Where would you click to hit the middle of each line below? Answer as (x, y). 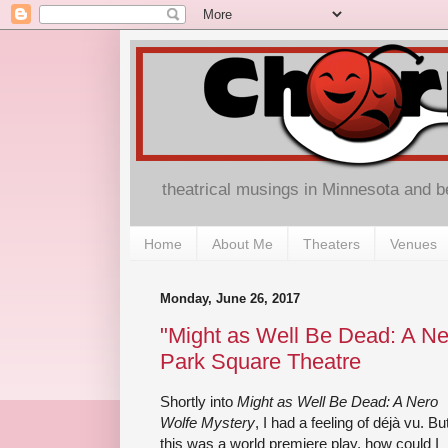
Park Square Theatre (260, 361)
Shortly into (198, 401)
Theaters (331, 243)
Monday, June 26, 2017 (230, 299)
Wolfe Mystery (207, 422)
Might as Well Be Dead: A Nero (337, 401)
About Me (242, 243)
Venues (413, 243)
